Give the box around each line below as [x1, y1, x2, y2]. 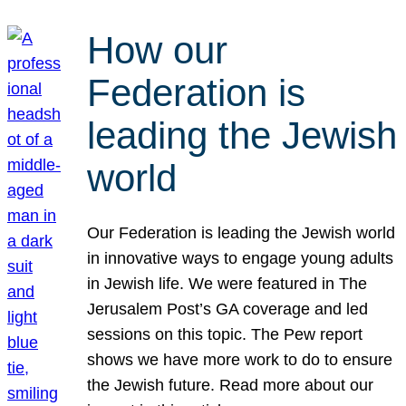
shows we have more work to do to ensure [87, 350, 393, 369]
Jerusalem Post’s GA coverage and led [87, 299, 369, 318]
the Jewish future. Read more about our [87, 375, 374, 394]
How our [87, 29, 228, 72]
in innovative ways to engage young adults [87, 248, 394, 267]
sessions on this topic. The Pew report [87, 324, 363, 343]
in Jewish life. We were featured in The [87, 274, 368, 293]
